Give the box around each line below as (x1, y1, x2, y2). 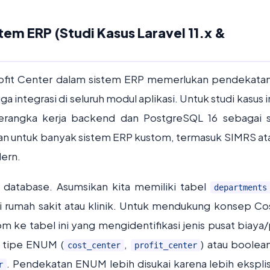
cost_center (67, 240, 121, 250)
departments (214, 183, 267, 192)
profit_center (134, 240, 197, 250)
